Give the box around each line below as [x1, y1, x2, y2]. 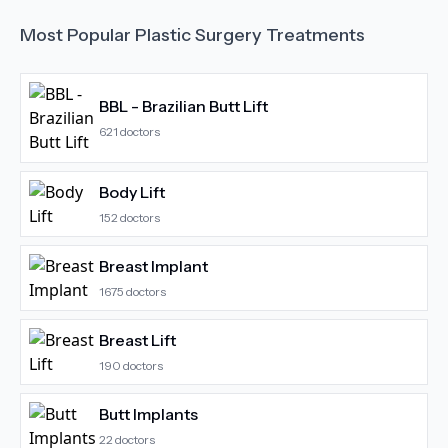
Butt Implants [99, 404, 198, 424]
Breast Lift [99, 330, 176, 350]
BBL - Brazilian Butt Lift [99, 96, 268, 116]
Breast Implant [99, 256, 208, 276]
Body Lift [99, 182, 165, 202]
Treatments [262, 24, 365, 46]
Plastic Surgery [135, 24, 262, 46]
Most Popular [20, 24, 135, 46]
